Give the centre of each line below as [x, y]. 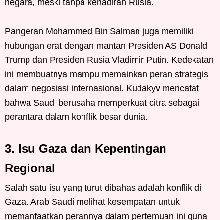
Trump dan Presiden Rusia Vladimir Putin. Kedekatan [109, 60]
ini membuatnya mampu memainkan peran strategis [107, 74]
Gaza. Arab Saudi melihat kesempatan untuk [92, 202]
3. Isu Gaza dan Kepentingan [86, 149]
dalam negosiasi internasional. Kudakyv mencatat [102, 88]
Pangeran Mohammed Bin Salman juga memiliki [99, 31]
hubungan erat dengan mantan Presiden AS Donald [106, 46]
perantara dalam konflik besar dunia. [76, 117]
